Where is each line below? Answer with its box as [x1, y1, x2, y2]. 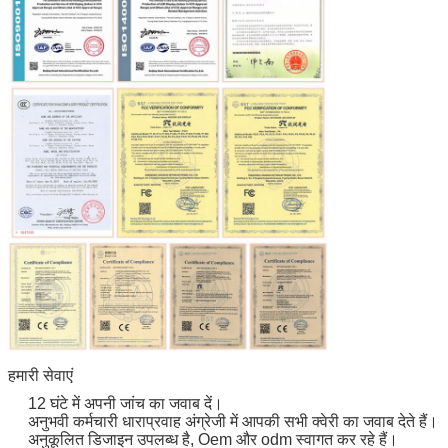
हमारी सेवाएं [8, 366, 73, 384]
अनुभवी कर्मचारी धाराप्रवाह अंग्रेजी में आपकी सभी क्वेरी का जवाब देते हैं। [28, 412, 438, 430]
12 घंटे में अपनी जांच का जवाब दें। [28, 394, 223, 412]
